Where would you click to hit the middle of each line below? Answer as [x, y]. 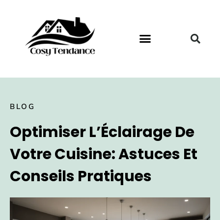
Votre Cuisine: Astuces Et [104, 154]
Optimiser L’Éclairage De [102, 132]
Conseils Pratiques [81, 176]
